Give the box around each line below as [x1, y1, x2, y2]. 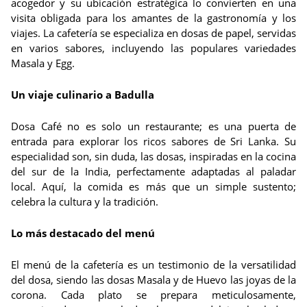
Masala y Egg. [11, 56, 75, 70]
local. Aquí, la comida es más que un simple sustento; [11, 180, 296, 193]
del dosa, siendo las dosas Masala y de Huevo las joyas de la [11, 273, 296, 286]
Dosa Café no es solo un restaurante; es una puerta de [11, 119, 296, 133]
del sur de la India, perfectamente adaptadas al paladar [11, 164, 296, 178]
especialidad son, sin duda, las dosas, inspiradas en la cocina [11, 149, 296, 163]
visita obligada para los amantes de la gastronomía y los [11, 11, 296, 25]
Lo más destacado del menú [11, 226, 155, 240]
